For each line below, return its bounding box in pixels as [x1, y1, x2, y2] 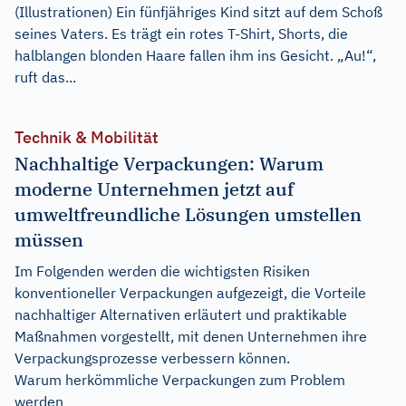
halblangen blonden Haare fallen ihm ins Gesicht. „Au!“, [14, 46, 376, 65]
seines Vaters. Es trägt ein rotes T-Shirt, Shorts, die [14, 24, 348, 43]
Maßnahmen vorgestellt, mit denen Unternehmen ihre [14, 327, 367, 346]
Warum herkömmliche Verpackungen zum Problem [14, 371, 345, 390]
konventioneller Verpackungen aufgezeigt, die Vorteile [14, 284, 366, 303]
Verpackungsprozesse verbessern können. [14, 349, 290, 368]
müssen [14, 227, 83, 253]
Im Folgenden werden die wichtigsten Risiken [14, 262, 310, 281]
